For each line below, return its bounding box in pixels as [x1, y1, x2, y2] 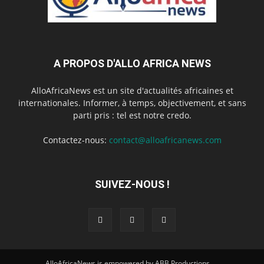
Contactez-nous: [42, 134, 109, 146]
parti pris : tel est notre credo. [72, 110, 192, 121]
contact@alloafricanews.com [108, 134, 222, 146]
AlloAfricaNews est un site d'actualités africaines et [31, 85, 233, 97]
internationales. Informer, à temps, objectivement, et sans [18, 97, 246, 109]
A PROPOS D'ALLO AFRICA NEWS [53, 57, 211, 70]
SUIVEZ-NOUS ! [94, 178, 170, 191]
